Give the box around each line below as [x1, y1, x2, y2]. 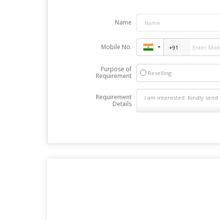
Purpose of [100, 65, 132, 73]
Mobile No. [101, 43, 132, 51]
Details [112, 100, 132, 108]
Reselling [147, 69, 171, 77]
